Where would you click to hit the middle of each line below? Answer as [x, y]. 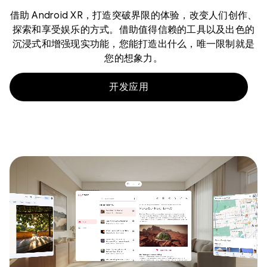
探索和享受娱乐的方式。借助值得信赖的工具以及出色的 [133, 30]
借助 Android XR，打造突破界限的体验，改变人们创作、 [133, 15]
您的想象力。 [133, 58]
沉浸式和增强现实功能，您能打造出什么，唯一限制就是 [133, 44]
